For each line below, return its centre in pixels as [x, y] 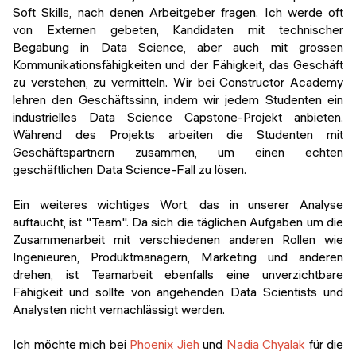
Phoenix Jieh [164, 344]
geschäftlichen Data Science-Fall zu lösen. [130, 169]
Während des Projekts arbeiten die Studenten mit [178, 134]
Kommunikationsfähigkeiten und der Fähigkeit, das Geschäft [178, 64]
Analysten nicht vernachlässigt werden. [119, 309]
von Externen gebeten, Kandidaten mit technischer [178, 29]
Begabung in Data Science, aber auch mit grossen [178, 46]
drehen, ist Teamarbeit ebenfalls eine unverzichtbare [178, 274]
